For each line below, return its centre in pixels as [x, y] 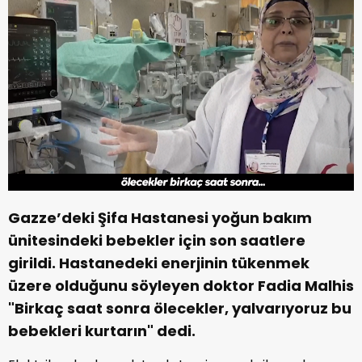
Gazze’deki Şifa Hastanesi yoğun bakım [160, 218]
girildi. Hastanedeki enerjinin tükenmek [159, 263]
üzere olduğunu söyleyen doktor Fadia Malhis [181, 286]
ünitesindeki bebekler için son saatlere [157, 241]
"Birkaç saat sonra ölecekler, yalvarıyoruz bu [180, 309]
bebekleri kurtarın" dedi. [102, 331]
